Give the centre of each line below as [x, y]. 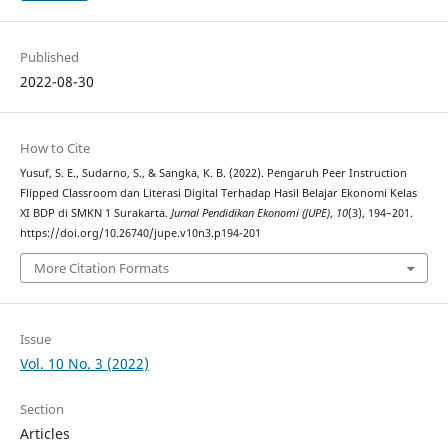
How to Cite [54, 147]
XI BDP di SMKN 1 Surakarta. [95, 212]
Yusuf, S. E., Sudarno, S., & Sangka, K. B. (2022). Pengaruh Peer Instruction [213, 172]
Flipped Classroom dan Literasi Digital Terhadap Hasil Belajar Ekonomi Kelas [218, 192]
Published [49, 56]
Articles [44, 434]
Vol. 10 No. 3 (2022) [84, 364]
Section [41, 409]
